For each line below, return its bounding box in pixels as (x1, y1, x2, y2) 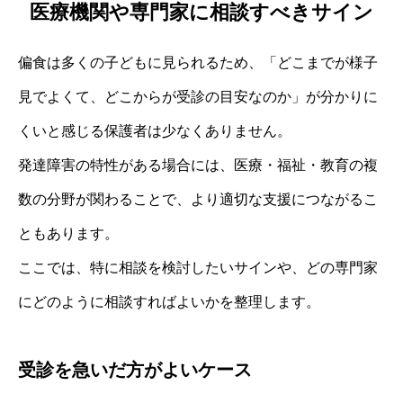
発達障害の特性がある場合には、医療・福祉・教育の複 (18, 157, 378, 174)
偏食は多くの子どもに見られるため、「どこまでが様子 (18, 55, 378, 71)
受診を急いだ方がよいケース (18, 360, 252, 381)
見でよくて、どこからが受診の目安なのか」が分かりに (18, 89, 378, 105)
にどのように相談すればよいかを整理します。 (18, 294, 320, 310)
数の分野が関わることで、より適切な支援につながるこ (18, 192, 378, 208)
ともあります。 (18, 226, 119, 242)
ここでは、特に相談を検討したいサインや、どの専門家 (18, 260, 378, 276)
